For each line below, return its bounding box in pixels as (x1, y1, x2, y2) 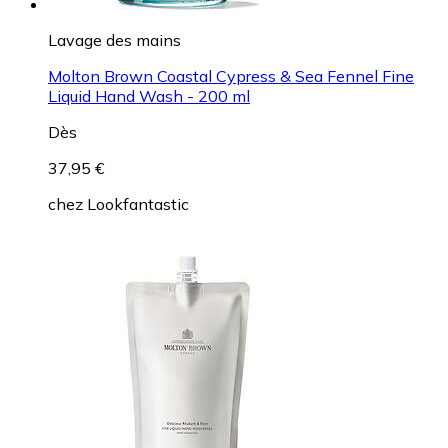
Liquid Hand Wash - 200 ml (48, 85, 250, 106)
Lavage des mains (48, 29, 181, 50)
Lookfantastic (87, 193, 189, 214)
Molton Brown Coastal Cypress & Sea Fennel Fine (48, 65, 414, 86)
